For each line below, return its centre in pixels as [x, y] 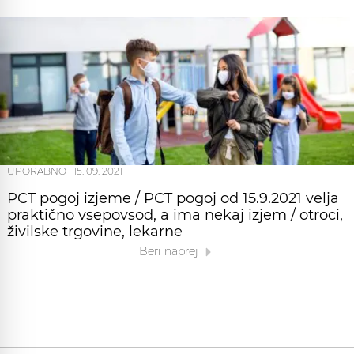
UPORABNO [37, 171]
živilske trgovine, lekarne [95, 231]
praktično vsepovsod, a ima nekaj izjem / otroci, [175, 215]
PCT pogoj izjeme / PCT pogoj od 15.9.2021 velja [173, 198]
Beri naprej [170, 251]
